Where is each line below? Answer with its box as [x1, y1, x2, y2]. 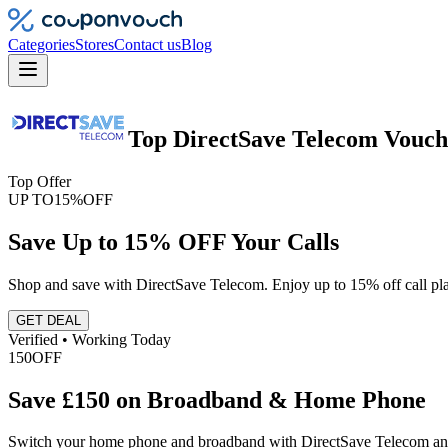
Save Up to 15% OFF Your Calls [8, 228, 339, 255]
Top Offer [8, 172, 71, 190]
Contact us [114, 36, 181, 53]
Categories [8, 36, 75, 53]
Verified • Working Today [8, 330, 171, 348]
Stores [75, 36, 114, 53]
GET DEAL [16, 312, 81, 328]
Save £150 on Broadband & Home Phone [8, 386, 426, 413]
